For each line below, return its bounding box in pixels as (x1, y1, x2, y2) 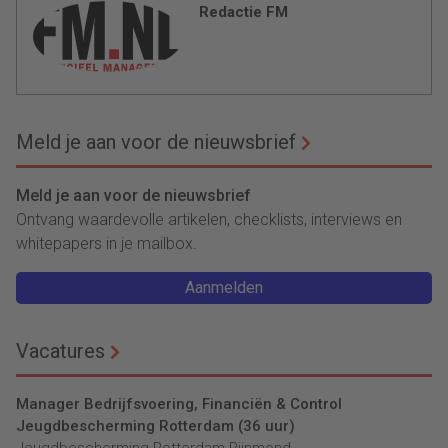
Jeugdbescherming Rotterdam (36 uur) (16, 416, 295, 435)
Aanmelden (185, 277, 263, 297)
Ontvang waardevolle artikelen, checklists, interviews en (16, 209, 402, 229)
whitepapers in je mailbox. (16, 233, 197, 253)
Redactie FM (199, 2, 288, 21)
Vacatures (16, 338, 105, 363)
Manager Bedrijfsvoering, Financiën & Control (16, 394, 342, 413)
